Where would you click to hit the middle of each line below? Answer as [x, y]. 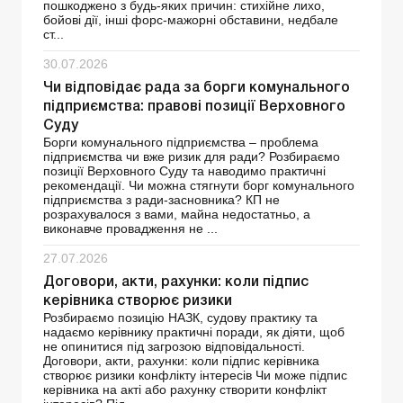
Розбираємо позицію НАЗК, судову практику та [180, 318]
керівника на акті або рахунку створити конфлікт [185, 390]
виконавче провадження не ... [130, 229]
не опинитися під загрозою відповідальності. [174, 347]
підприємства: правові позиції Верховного [194, 107]
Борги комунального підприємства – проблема [181, 143]
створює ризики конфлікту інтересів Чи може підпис [195, 376]
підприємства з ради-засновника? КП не [161, 200]
